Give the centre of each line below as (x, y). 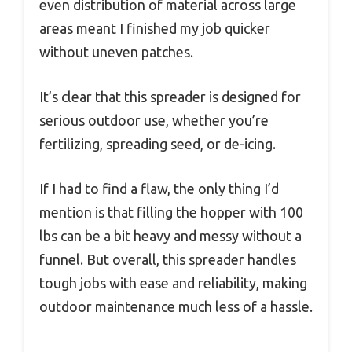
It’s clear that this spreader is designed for (170, 97)
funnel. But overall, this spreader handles (168, 260)
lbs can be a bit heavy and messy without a (170, 236)
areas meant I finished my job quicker (155, 29)
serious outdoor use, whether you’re (154, 121)
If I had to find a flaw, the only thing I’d (159, 189)
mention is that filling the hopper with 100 (171, 213)
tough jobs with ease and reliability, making (173, 283)
